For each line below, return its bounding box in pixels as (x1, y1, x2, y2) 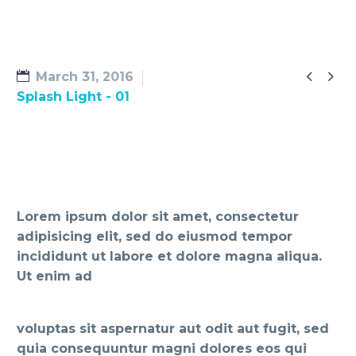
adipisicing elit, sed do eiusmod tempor (17, 229, 292, 245)
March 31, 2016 (36, 69, 133, 84)
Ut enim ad (17, 269, 92, 284)
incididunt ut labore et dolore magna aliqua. (17, 249, 322, 265)
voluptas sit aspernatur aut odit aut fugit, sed (17, 320, 329, 336)
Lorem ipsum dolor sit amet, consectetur (17, 209, 299, 225)
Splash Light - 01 (17, 89, 130, 104)
